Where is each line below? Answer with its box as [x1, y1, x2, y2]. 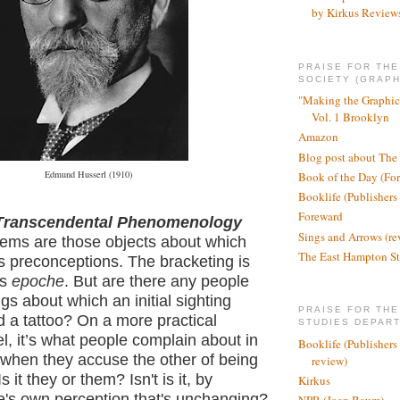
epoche [12, 271, 64, 290]
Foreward [298, 208, 343, 225]
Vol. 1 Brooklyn [312, 109, 389, 126]
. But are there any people [64, 271, 249, 290]
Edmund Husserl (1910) [45, 168, 132, 181]
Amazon [298, 129, 338, 146]
